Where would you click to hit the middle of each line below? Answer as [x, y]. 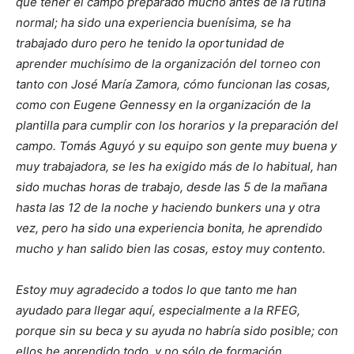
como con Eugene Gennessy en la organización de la [163, 105]
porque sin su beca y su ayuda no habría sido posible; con [177, 331]
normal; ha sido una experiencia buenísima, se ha [153, 23]
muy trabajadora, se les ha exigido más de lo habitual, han [177, 167]
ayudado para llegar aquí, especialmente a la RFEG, [158, 311]
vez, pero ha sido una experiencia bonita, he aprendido [169, 228]
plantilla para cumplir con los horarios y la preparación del [177, 126]
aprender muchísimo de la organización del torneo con [168, 64]
